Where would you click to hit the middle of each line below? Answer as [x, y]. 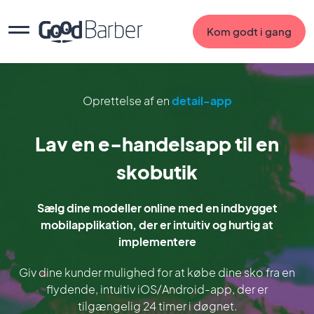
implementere [157, 241]
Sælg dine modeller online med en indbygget [157, 208]
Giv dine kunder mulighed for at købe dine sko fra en [157, 272]
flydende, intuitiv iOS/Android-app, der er [157, 289]
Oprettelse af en [127, 101]
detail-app [202, 101]
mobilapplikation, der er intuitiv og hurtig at [157, 225]
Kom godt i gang [249, 31]
